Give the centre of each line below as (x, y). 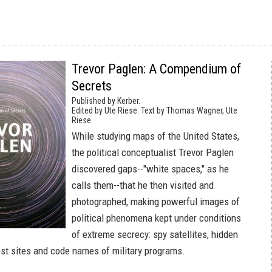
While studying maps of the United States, (155, 136)
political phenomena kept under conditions (156, 218)
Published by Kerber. (106, 101)
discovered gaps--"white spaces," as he (150, 169)
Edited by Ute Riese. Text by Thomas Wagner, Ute (155, 110)
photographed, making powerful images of (156, 202)
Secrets (92, 86)
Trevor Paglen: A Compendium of (156, 69)
